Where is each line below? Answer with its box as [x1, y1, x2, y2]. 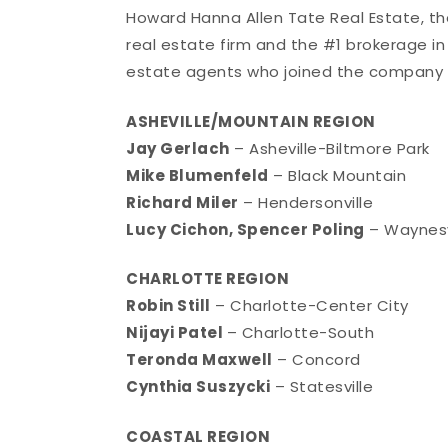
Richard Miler [126, 191, 239, 213]
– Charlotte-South [226, 322, 375, 344]
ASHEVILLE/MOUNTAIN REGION [126, 110, 376, 132]
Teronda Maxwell [126, 349, 273, 371]
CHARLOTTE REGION [126, 268, 290, 290]
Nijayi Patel [126, 322, 227, 344]
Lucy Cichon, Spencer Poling [126, 218, 365, 240]
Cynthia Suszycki [126, 376, 271, 398]
